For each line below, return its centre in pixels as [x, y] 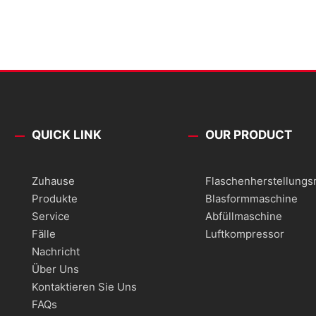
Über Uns [56, 269]
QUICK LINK [67, 135]
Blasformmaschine [252, 199]
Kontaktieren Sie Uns [85, 287]
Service [51, 217]
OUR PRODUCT [249, 135]
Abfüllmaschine [244, 217]
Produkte [55, 199]
